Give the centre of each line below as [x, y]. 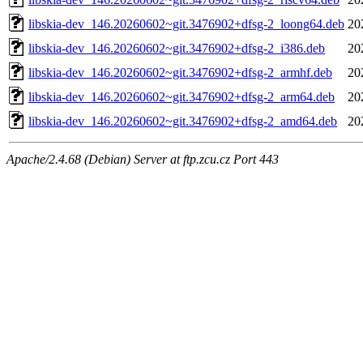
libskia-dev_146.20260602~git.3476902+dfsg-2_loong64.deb [186, 23]
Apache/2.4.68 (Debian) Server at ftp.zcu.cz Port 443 [143, 159]
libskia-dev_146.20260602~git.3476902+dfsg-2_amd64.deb [183, 121]
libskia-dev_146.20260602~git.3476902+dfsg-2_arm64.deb [181, 96]
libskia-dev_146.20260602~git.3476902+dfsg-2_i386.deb [177, 48]
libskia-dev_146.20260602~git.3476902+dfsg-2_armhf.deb [180, 72]
